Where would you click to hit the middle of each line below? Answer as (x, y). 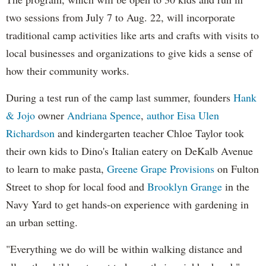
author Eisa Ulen (183, 115)
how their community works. (68, 70)
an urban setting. (42, 222)
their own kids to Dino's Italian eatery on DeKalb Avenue (129, 151)
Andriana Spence (104, 115)
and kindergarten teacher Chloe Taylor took (149, 133)
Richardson (30, 133)
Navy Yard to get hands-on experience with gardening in (127, 204)
